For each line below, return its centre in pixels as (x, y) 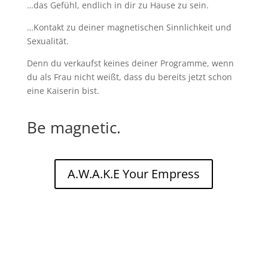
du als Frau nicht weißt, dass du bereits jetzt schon (129, 77)
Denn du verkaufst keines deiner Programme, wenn (130, 63)
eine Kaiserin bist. (63, 90)
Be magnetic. (74, 127)
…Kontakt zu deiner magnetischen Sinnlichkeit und (129, 27)
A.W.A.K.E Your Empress (134, 173)
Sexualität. (49, 41)
